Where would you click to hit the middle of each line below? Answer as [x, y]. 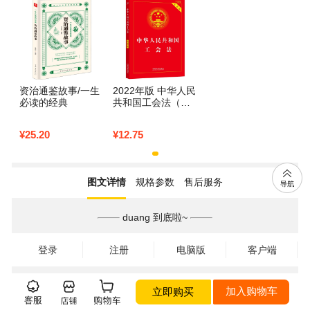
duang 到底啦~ [155, 217]
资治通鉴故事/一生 [60, 91]
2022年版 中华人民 [154, 91]
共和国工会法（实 [151, 103]
